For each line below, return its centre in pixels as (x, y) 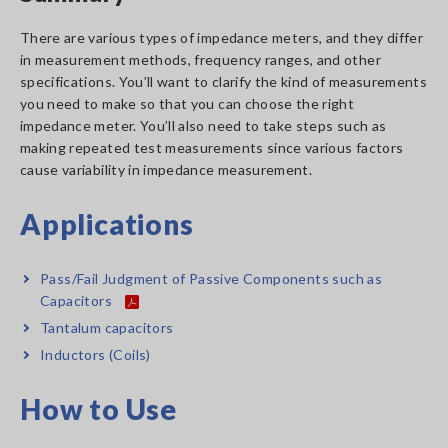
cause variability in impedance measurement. (166, 169)
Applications (107, 224)
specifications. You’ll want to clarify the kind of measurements (224, 81)
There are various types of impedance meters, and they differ (222, 37)
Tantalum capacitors (107, 327)
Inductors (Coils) (95, 354)
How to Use (98, 409)
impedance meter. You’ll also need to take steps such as (203, 125)
